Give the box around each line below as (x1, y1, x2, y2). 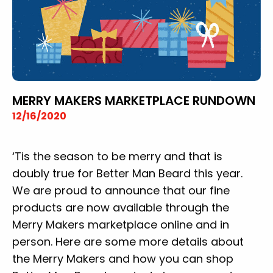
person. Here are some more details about (12, 233, 244, 249)
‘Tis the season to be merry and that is (12, 148, 222, 164)
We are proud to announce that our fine (12, 182, 230, 198)
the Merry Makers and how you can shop (12, 250, 233, 266)
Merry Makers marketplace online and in (12, 216, 229, 232)
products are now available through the (12, 199, 229, 215)
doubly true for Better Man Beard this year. (12, 165, 243, 181)
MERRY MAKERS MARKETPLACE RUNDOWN (12, 91, 255, 109)
